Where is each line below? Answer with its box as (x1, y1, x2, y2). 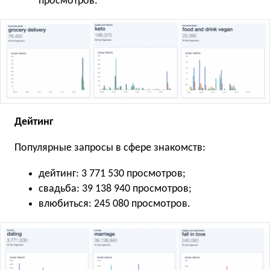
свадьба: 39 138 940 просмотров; (39, 183, 192, 195)
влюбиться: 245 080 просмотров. (39, 198, 190, 210)
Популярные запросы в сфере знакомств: (14, 142, 206, 154)
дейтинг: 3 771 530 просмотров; (39, 168, 186, 180)
